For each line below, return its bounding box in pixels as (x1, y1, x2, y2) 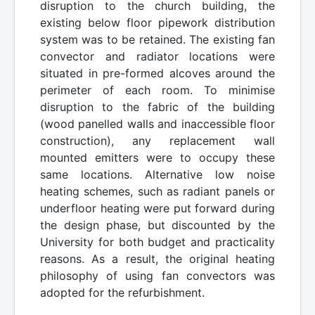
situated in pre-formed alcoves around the (40, 66, 275, 81)
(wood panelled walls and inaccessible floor (40, 117, 275, 131)
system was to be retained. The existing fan (40, 32, 275, 47)
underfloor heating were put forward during (40, 201, 275, 216)
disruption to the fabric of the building (40, 100, 275, 115)
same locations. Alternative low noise (40, 167, 275, 182)
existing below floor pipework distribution (40, 15, 275, 30)
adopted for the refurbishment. (40, 285, 205, 300)
